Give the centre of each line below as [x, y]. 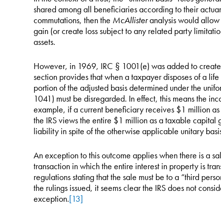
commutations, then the [73, 20]
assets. [44, 42]
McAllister [130, 20]
